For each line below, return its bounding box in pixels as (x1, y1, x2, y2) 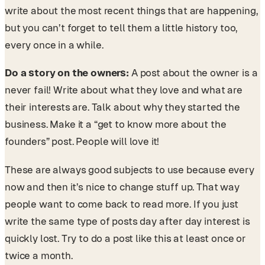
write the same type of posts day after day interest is (5, 215, 250, 227)
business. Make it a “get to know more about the (5, 118, 227, 131)
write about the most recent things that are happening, (5, 4, 258, 17)
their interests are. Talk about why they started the (5, 101, 240, 114)
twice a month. (5, 249, 73, 261)
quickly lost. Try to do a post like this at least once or (5, 232, 246, 244)
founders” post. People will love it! (5, 135, 160, 148)
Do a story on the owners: (5, 67, 131, 79)
